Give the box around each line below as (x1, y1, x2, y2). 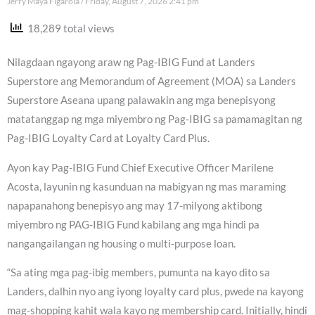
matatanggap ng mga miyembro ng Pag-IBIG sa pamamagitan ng (7, 113, 302, 126)
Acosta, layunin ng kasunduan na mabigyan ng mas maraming (7, 180, 286, 193)
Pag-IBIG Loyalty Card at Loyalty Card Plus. (7, 132, 210, 145)
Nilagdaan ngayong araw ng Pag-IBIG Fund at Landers (7, 56, 255, 69)
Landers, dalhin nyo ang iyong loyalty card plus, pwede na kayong (7, 285, 304, 298)
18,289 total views (23, 22, 115, 34)
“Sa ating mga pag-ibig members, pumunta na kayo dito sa (7, 266, 270, 279)
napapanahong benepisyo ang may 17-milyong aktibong (7, 199, 262, 212)
